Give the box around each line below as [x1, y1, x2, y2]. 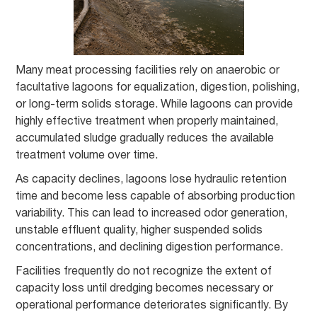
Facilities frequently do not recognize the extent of [16, 267, 272, 277]
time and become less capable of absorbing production [16, 192, 296, 202]
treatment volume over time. [16, 151, 158, 161]
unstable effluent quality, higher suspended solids [16, 226, 263, 236]
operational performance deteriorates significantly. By [16, 301, 289, 311]
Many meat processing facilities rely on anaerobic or [16, 66, 280, 76]
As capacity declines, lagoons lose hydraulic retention [16, 175, 287, 185]
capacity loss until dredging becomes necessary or [16, 284, 274, 294]
